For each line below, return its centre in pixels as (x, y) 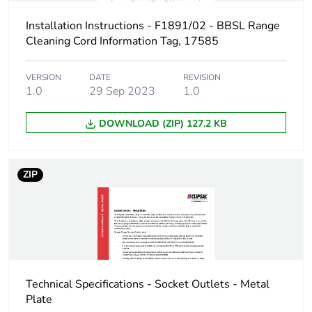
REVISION (202, 78)
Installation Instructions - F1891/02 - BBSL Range (153, 26)
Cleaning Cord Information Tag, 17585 (122, 41)
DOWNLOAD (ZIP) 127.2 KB (163, 124)
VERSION (44, 78)
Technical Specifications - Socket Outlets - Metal (148, 284)
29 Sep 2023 (122, 92)
